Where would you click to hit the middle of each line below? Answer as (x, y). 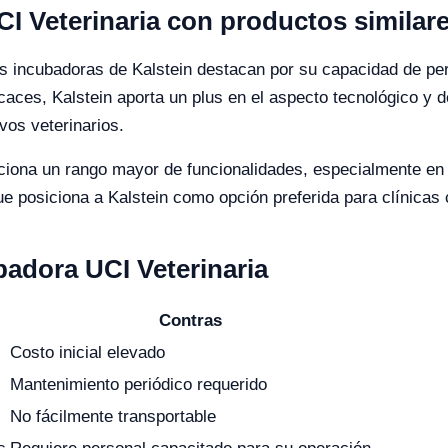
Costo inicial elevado (87, 352)
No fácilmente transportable (113, 416)
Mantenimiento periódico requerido (138, 384)
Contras (190, 320)
